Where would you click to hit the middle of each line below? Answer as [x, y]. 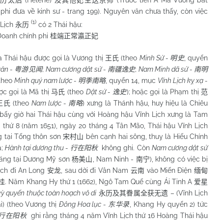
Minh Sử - [155, 58]
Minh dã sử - [174, 69]
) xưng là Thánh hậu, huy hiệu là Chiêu [145, 103]
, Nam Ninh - [114, 159]
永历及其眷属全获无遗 [133, 193]
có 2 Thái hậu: [59, 24]
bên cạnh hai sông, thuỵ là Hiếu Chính [146, 136]
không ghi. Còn [125, 148]
